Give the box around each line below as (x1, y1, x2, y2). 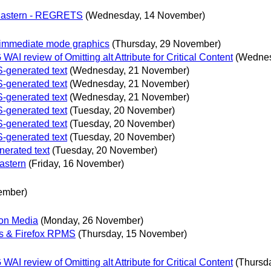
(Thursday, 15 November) (78, 229, 187, 240)
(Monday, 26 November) (41, 215, 143, 226)
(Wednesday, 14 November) (85, 10, 205, 21)
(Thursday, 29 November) (112, 38, 221, 49)
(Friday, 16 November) (28, 158, 124, 169)
